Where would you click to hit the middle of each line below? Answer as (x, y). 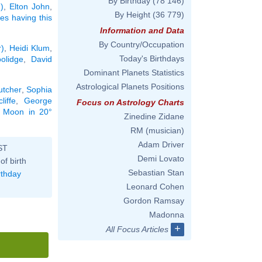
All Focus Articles (137, 229)
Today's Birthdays (152, 58)
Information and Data (142, 30)
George (38, 100)
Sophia (39, 89)
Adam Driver (161, 144)
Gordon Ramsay (154, 201)
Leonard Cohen (155, 187)
